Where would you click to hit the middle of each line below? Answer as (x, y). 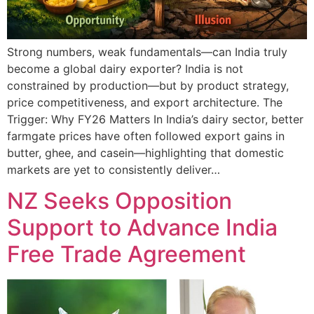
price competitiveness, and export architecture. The (145, 102)
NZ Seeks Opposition (120, 200)
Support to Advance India (142, 227)
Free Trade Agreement (127, 254)
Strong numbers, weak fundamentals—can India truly (147, 52)
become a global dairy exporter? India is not (125, 68)
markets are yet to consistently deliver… (114, 169)
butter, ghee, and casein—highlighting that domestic (145, 152)
